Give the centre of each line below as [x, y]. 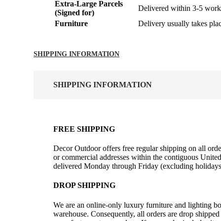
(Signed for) [74, 13]
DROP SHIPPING [84, 185]
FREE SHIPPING [84, 129]
